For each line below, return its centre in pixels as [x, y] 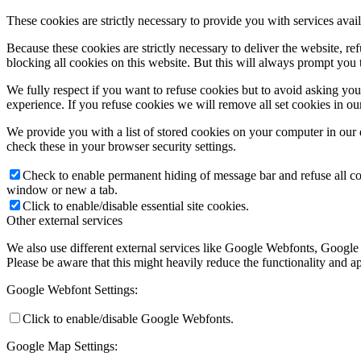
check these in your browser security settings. [121, 146]
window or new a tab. [62, 189]
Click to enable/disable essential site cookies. [136, 205]
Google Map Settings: [62, 346]
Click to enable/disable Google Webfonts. [128, 318]
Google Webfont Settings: [72, 289]
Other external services [64, 220]
